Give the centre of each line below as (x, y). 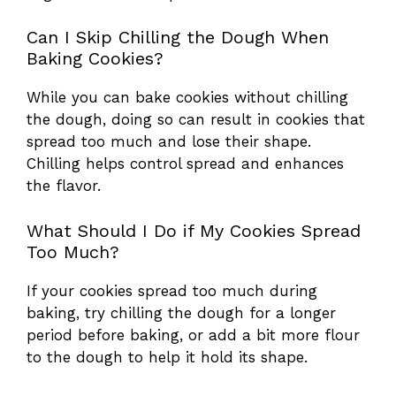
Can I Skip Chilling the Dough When (178, 38)
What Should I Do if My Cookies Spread (194, 230)
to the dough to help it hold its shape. (167, 357)
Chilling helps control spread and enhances (185, 164)
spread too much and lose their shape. (169, 142)
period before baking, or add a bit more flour (193, 335)
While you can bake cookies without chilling (187, 98)
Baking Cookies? (95, 59)
